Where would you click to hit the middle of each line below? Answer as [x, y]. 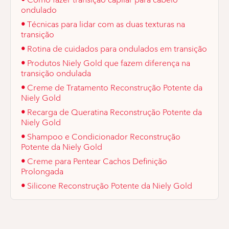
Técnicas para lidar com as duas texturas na [106, 24]
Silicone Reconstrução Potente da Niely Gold [110, 186]
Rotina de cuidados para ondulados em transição [117, 49]
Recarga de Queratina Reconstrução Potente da [114, 112]
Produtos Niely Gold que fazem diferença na [109, 63]
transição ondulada [56, 73]
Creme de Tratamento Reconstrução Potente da [115, 87]
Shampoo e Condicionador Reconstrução [104, 136]
